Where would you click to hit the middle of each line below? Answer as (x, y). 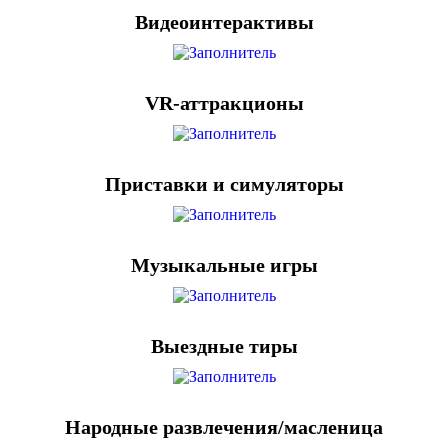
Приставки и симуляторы (224, 184)
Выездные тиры (224, 346)
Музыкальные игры (224, 265)
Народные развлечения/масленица (224, 427)
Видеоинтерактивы (224, 22)
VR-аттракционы (224, 103)
